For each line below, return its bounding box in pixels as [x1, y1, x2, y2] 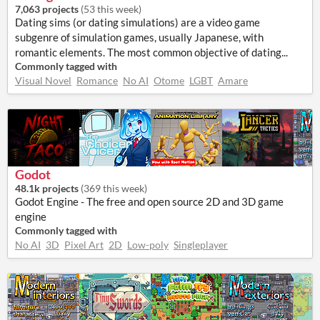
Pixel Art [64, 239, 104, 251]
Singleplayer [174, 239, 228, 251]
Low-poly [127, 239, 169, 251]
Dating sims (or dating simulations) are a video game [15, 16, 260, 29]
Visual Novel [15, 74, 71, 86]
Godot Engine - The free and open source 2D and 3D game [15, 195, 284, 208]
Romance [76, 74, 118, 86]
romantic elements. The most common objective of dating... [15, 46, 288, 59]
